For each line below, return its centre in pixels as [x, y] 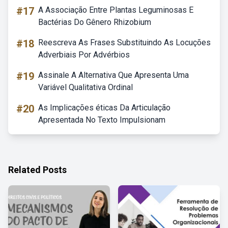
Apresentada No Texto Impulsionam [102, 120]
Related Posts [37, 170]
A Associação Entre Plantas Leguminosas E [116, 10]
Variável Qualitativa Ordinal [85, 87]
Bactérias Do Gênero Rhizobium [95, 22]
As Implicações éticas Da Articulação [104, 108]
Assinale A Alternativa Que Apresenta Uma [113, 75]
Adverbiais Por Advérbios [84, 55]
